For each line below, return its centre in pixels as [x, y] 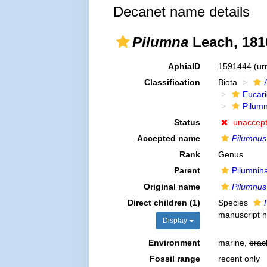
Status [187, 122]
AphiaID [184, 66]
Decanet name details [182, 12]
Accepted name [168, 138]
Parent [187, 170]
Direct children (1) [164, 203]
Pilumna [161, 42]
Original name [172, 187]
